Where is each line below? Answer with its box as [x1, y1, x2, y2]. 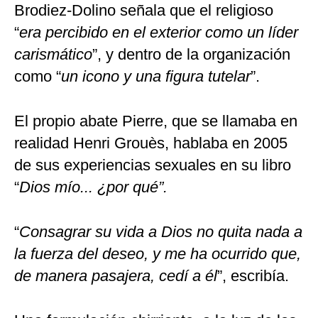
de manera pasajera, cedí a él [14, 267, 217, 285]
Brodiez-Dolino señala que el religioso [14, 1, 273, 20]
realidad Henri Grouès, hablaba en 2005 [14, 134, 287, 153]
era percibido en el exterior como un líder [19, 23, 298, 42]
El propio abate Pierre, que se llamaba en [14, 112, 297, 131]
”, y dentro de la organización [92, 45, 290, 64]
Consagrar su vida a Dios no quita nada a [19, 223, 302, 241]
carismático [14, 45, 92, 64]
